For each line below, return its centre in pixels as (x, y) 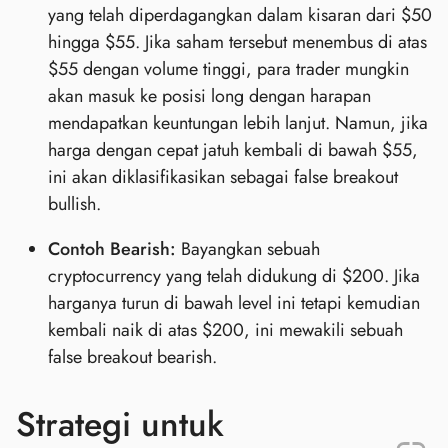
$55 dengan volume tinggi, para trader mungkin (228, 68)
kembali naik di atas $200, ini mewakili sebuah (225, 329)
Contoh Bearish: (112, 248)
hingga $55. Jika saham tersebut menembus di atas (237, 41)
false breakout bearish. (132, 356)
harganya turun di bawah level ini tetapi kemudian (234, 302)
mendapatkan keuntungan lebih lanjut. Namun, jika (238, 122)
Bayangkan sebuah (248, 248)
